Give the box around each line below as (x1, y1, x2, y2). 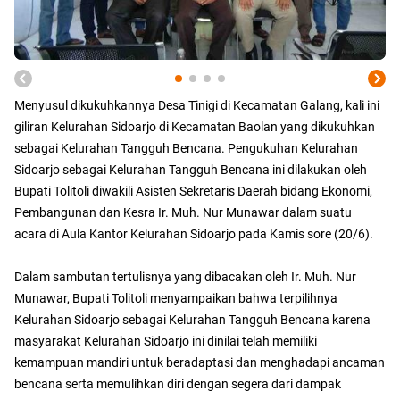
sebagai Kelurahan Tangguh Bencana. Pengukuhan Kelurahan (14, 141, 358, 156)
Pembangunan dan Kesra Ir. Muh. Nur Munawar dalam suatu (14, 205, 352, 221)
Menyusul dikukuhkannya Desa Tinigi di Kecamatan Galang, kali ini (14, 98, 379, 113)
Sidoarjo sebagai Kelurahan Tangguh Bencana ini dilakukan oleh (14, 162, 367, 178)
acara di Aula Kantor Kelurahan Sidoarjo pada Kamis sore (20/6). (14, 227, 373, 242)
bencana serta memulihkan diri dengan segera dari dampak (14, 377, 341, 392)
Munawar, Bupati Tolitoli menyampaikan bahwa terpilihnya (14, 291, 337, 306)
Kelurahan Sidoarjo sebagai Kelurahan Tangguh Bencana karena (14, 312, 371, 328)
